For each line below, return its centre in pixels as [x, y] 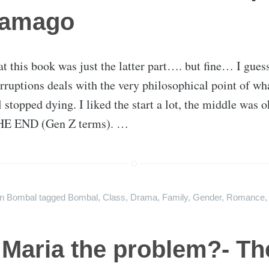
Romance [246, 197]
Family [175, 197]
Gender [207, 197]
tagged [53, 197]
